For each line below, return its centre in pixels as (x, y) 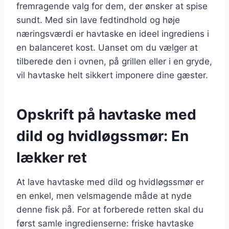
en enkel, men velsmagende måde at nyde (104, 196)
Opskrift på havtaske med (106, 114)
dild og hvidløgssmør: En (102, 136)
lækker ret (52, 157)
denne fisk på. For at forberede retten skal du (110, 209)
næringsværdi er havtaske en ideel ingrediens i (113, 33)
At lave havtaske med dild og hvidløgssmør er (110, 182)
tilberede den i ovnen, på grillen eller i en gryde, (114, 61)
